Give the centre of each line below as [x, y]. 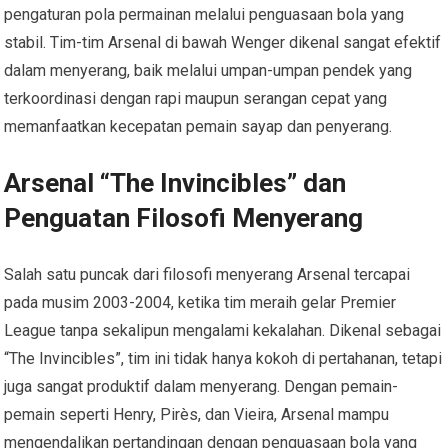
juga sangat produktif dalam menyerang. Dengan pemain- [201, 386]
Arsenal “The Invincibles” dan [175, 182]
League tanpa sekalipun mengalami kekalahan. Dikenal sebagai [223, 330]
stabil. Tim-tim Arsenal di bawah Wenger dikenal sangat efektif [223, 42]
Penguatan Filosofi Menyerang [184, 217]
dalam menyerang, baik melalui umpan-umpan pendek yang [208, 70]
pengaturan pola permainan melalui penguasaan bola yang [204, 14]
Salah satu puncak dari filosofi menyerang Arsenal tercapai [207, 274]
